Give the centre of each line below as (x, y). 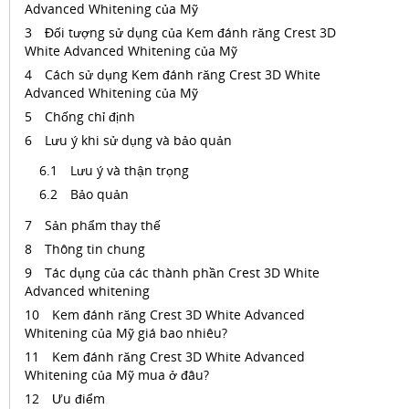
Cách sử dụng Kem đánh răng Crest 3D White (183, 74)
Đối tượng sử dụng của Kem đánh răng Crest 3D (190, 32)
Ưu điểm (79, 399)
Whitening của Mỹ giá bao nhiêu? (126, 333)
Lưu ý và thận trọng (131, 170)
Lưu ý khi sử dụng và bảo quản (138, 140)
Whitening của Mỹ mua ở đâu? (117, 375)
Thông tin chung (95, 249)
